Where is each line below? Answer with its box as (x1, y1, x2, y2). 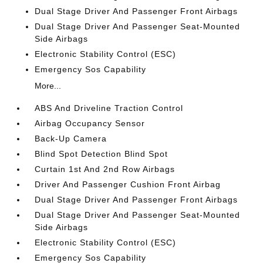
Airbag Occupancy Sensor (35, 118, 146, 128)
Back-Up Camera (35, 133, 107, 143)
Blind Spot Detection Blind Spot (35, 149, 168, 159)
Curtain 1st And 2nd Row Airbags (35, 164, 176, 174)
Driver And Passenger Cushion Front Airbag (35, 179, 221, 189)
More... (35, 80, 62, 90)
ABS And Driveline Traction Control (35, 103, 184, 113)
